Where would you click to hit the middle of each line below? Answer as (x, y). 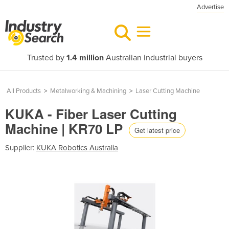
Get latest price (157, 130)
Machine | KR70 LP (66, 129)
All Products (24, 91)
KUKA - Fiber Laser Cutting (91, 114)
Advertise (210, 7)
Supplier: (21, 147)
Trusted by (47, 58)
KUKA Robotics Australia (77, 147)
